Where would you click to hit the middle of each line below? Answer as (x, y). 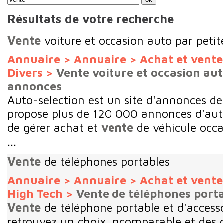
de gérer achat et (53, 127)
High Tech (35, 193)
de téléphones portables (105, 161)
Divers (25, 72)
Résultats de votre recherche (91, 19)
